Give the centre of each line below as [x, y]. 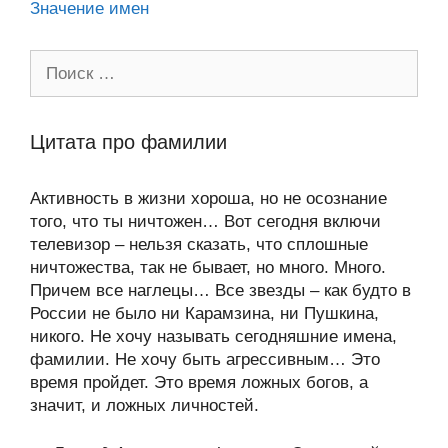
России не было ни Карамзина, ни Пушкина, [204, 313]
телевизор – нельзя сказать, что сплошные [199, 244]
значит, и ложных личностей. [144, 405]
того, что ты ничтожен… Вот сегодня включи [205, 221]
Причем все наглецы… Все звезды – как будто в [220, 290]
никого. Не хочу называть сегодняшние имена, [213, 336]
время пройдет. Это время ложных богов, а [199, 382]
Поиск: [55, 60]
